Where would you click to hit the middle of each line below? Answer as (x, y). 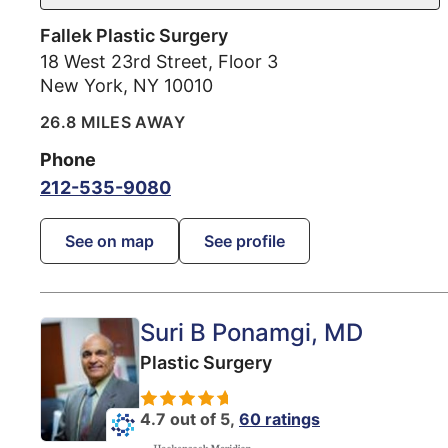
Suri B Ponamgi (225, 333)
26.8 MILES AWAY (112, 122)
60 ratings (279, 419)
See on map (109, 241)
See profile (244, 241)
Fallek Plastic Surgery (134, 36)
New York (81, 86)
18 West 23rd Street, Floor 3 (159, 62)
